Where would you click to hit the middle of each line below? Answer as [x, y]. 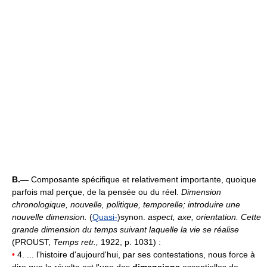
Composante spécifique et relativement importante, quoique [144, 180]
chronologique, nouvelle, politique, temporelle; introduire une [126, 205]
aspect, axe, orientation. [194, 217]
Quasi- [105, 217]
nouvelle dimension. [51, 217]
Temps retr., [77, 242]
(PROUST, [32, 242]
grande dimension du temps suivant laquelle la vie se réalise [125, 230]
